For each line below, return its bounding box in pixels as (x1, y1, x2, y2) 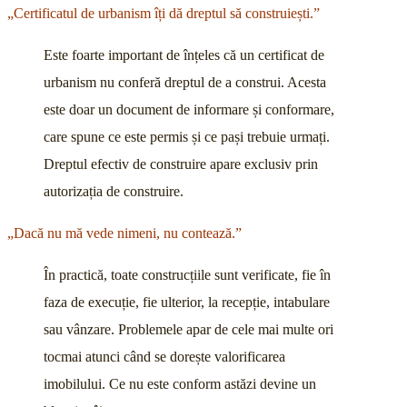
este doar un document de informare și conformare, (44, 101, 334, 117)
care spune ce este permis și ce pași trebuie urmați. (44, 128, 330, 144)
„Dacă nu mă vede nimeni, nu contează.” (7, 224, 242, 241)
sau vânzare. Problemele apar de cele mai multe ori (44, 321, 333, 337)
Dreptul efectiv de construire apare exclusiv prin (44, 155, 318, 172)
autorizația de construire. (44, 183, 184, 199)
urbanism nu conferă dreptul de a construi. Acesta (44, 74, 326, 90)
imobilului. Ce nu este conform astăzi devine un (44, 375, 316, 392)
